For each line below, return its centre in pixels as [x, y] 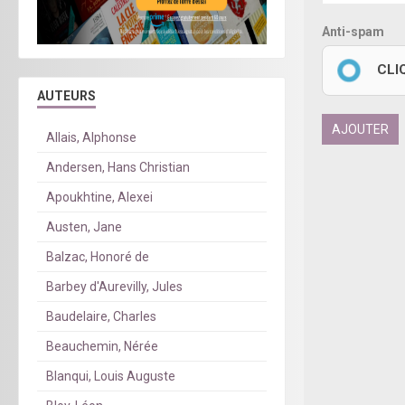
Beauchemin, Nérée [102, 347]
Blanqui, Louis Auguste [111, 377]
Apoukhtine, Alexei [99, 198]
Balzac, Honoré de [98, 257]
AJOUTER [360, 129]
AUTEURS [66, 96]
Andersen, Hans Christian [118, 168]
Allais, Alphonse [91, 138]
